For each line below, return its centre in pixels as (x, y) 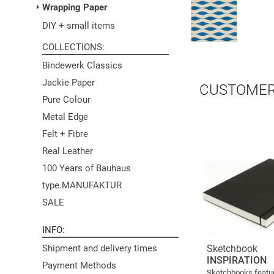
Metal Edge (65, 117)
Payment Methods (79, 265)
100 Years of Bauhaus (87, 168)
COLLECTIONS (72, 47)
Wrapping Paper (75, 7)
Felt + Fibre (65, 134)
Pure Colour (66, 100)
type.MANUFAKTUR (82, 185)
